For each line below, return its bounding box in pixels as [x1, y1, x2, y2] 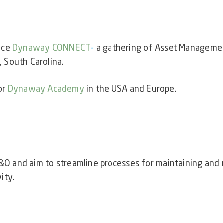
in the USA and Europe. [86, 84, 177, 94]
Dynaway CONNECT [12, 43, 91, 53]
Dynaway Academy [7, 84, 84, 94]
